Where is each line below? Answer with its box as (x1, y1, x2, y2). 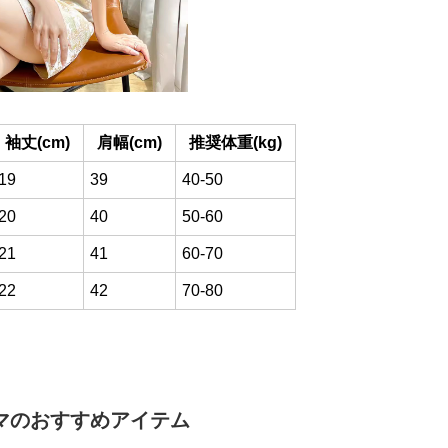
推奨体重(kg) (189, 134, 282, 151)
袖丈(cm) (5, 134, 70, 151)
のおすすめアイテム (10, 409, 190, 431)
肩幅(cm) (97, 134, 162, 151)
